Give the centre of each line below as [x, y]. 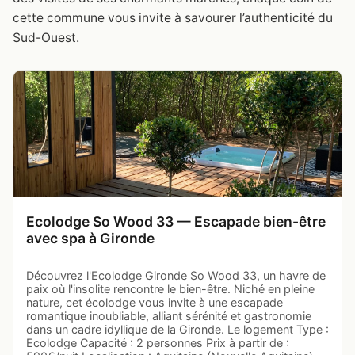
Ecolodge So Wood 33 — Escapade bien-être [176, 221]
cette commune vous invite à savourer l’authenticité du [173, 17]
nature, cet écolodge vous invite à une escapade [155, 302]
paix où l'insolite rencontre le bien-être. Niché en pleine [170, 288]
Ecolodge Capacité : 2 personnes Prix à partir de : [158, 342]
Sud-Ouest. [46, 37]
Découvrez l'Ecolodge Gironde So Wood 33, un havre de [176, 275]
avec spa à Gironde [90, 238]
